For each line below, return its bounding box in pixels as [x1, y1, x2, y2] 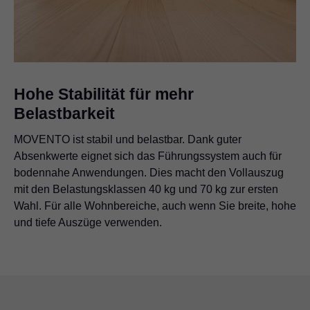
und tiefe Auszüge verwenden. [14, 217, 162, 229]
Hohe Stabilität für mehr [14, 85, 194, 104]
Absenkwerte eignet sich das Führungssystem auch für [14, 150, 282, 163]
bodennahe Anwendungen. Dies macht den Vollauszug [14, 167, 284, 179]
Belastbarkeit [14, 104, 115, 123]
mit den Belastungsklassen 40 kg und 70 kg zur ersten [14, 183, 278, 196]
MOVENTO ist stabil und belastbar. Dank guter [14, 134, 241, 146]
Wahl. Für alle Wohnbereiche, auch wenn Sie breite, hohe [14, 200, 296, 212]
